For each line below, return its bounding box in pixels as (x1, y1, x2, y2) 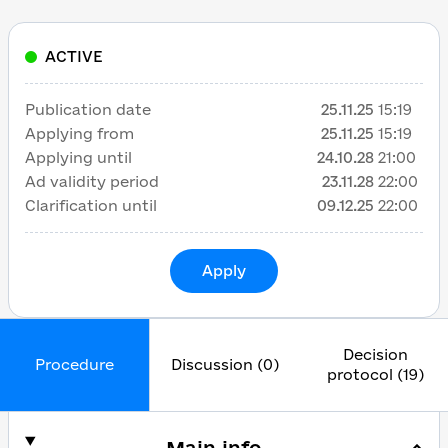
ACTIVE (45, 48, 102, 65)
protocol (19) (326, 366, 424, 383)
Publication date (25, 101, 151, 118)
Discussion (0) (171, 356, 279, 373)
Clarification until (25, 197, 157, 214)
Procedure (35, 356, 114, 373)
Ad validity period (25, 173, 159, 190)
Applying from (25, 125, 134, 142)
